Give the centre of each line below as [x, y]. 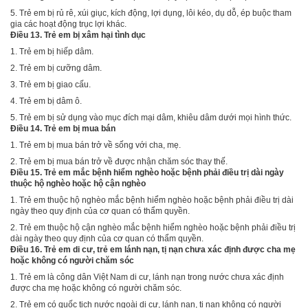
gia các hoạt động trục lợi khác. [68, 24]
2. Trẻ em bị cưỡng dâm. [56, 68]
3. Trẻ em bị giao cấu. [51, 84]
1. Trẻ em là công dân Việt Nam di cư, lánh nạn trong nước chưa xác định [147, 277]
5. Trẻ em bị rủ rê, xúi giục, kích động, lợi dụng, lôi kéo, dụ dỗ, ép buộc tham [151, 13]
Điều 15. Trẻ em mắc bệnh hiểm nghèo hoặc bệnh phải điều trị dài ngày [147, 172]
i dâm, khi [170, 117]
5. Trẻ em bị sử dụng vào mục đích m [79, 117]
